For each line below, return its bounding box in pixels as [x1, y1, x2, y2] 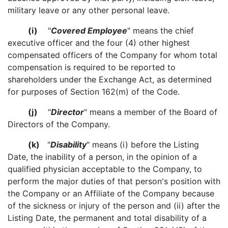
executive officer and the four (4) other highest [8, 38, 190, 48]
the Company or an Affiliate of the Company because [8, 188, 214, 198]
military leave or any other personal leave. [8, 5, 169, 15]
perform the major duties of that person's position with [8, 176, 220, 186]
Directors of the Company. [8, 119, 110, 129]
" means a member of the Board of [84, 107, 217, 117]
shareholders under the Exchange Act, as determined [8, 74, 212, 84]
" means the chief [127, 25, 194, 36]
